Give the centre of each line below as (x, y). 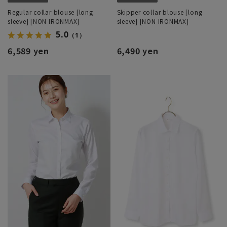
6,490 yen (138, 50)
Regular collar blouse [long (50, 12)
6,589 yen (28, 50)
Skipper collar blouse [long (160, 12)
